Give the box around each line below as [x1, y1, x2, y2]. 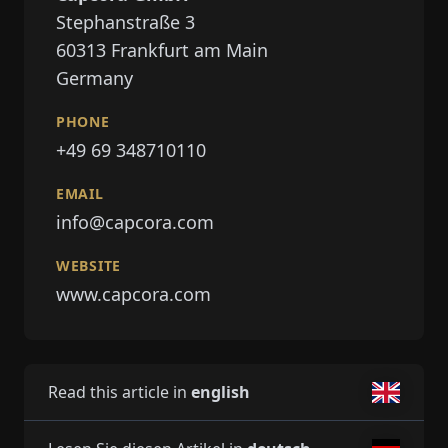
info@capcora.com [56, 210, 214, 234]
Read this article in [48, 381, 191, 403]
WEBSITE [56, 256, 121, 275]
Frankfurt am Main [111, 38, 268, 62]
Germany [56, 66, 133, 90]
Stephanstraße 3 [56, 10, 195, 34]
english [191, 381, 250, 403]
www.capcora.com [56, 282, 211, 306]
